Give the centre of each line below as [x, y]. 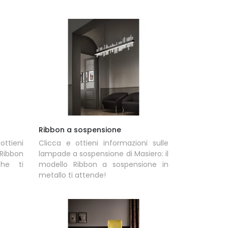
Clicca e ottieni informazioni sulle [103, 143]
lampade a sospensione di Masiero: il [103, 154]
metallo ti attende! [72, 175]
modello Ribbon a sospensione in [103, 165]
